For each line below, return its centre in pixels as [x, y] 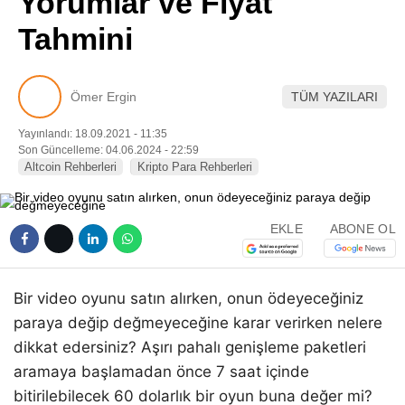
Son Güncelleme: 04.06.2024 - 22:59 [108, 150]
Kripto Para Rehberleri [195, 167]
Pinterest [299, 23]
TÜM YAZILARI [334, 96]
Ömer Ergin [104, 96]
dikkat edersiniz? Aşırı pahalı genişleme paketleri [190, 347]
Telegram [299, 124]
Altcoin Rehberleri [71, 167]
